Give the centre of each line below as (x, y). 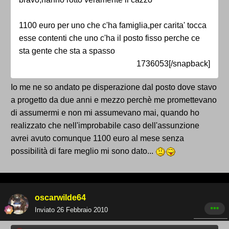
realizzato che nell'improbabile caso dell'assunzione (105, 126)
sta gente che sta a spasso (67, 51)
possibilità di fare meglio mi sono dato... (83, 151)
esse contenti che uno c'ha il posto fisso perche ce (109, 38)
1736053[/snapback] (173, 64)
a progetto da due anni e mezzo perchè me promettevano (114, 100)
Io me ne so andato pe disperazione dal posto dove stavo (114, 87)
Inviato (46, 210)
